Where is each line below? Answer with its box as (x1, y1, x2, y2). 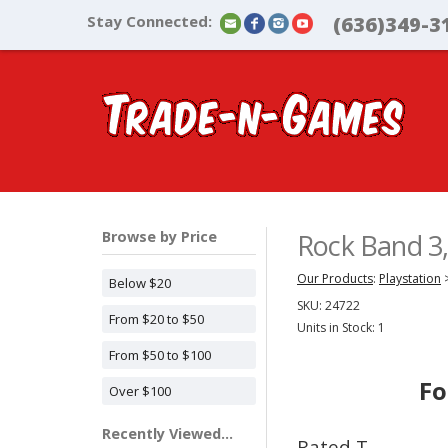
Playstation (379, 270, 441, 287)
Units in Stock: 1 (297, 319, 385, 336)
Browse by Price (102, 227, 217, 246)
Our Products (297, 270, 373, 287)
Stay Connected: (87, 11, 212, 31)
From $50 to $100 (109, 346, 211, 364)
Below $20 (109, 274, 171, 292)
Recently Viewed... (102, 424, 233, 443)
